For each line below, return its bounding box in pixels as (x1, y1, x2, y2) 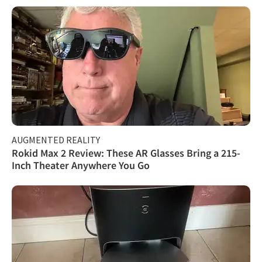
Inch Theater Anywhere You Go (12, 158, 150, 172)
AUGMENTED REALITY (12, 133, 100, 146)
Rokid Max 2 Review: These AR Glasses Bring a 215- (12, 146, 240, 160)
